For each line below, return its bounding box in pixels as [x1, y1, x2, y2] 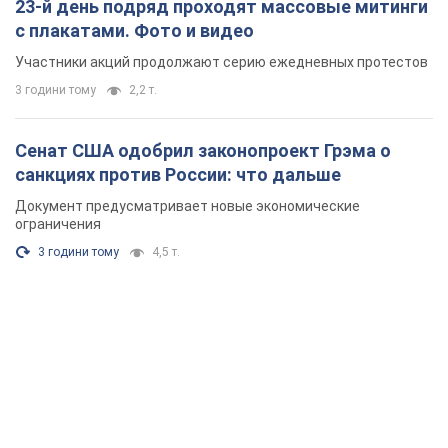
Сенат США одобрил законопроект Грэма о [15, 139, 391, 161]
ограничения [15, 215, 101, 232]
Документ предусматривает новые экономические [15, 197, 360, 214]
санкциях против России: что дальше [15, 163, 341, 185]
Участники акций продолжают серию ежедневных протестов [15, 53, 428, 70]
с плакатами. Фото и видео [15, 19, 254, 41]
